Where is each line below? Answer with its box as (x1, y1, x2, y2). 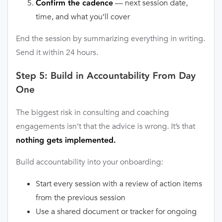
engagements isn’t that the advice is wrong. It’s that (16, 121, 195, 132)
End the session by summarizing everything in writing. (16, 33, 205, 44)
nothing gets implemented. (16, 135, 116, 145)
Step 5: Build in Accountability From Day (16, 69, 196, 81)
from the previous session (36, 192, 125, 203)
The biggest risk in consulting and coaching (16, 107, 169, 118)
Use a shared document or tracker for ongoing (36, 206, 197, 217)
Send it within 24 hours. (16, 47, 98, 58)
